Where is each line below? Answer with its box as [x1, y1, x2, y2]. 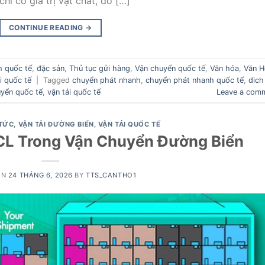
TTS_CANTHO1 [86, 170, 137, 179]
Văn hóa [210, 63, 239, 73]
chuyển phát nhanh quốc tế [146, 75, 244, 85]
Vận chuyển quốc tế [135, 63, 205, 73]
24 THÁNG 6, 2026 [8, 170, 73, 179]
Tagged [43, 75, 72, 85]
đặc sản [37, 63, 64, 73]
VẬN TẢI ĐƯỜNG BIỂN [18, 120, 94, 129]
